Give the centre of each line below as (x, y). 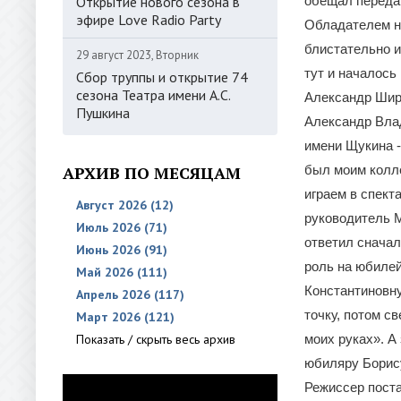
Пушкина (103, 113)
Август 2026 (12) (125, 205)
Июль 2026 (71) (122, 227)
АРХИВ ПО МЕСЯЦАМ (152, 173)
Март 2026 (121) (125, 317)
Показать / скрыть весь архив (156, 339)
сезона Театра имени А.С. (153, 95)
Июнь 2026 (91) (122, 250)
